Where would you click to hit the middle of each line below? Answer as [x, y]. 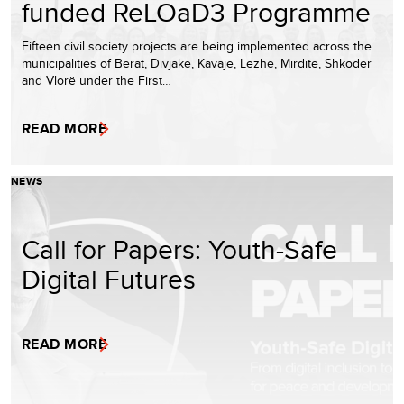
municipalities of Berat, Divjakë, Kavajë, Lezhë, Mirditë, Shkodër [197, 63]
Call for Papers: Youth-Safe [179, 248]
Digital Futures [109, 278]
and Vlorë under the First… [96, 80]
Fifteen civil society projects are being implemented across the [197, 46]
